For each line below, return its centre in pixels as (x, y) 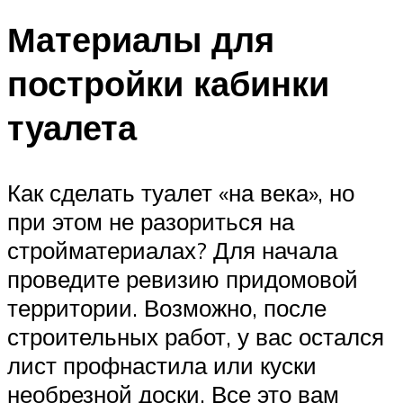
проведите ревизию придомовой (183, 278)
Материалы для (141, 39)
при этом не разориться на (151, 221)
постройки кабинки (168, 83)
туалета (72, 127)
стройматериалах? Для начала (172, 250)
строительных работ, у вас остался (196, 336)
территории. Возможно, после (167, 307)
